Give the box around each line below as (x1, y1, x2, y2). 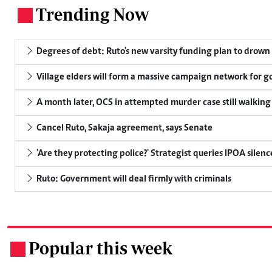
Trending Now (36, 4, 149, 24)
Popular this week (29, 237, 172, 258)
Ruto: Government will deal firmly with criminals (35, 174, 231, 184)
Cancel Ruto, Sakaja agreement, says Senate (35, 123, 212, 133)
